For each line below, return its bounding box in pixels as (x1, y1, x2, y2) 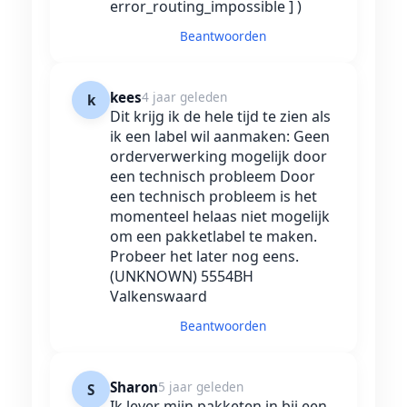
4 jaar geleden (142, 88, 227, 106)
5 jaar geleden (158, 378, 243, 396)
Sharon (110, 378, 158, 397)
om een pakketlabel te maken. (110, 226, 317, 247)
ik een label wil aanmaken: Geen (110, 126, 330, 147)
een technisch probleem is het (110, 186, 317, 207)
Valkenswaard (110, 286, 207, 307)
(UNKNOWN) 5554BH (110, 266, 253, 287)
